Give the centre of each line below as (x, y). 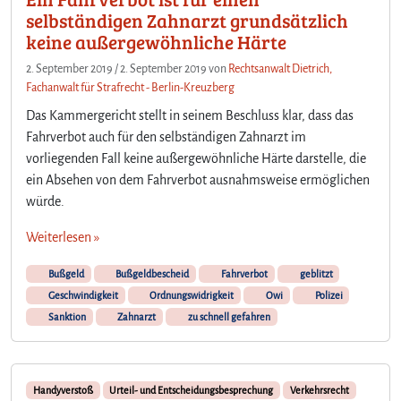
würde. (45, 201)
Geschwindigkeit (82, 295)
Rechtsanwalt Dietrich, (280, 68)
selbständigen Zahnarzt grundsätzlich (187, 20)
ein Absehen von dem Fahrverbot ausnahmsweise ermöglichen (198, 179)
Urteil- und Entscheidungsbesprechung (192, 390)
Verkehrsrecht (319, 390)
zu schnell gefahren (228, 316)
